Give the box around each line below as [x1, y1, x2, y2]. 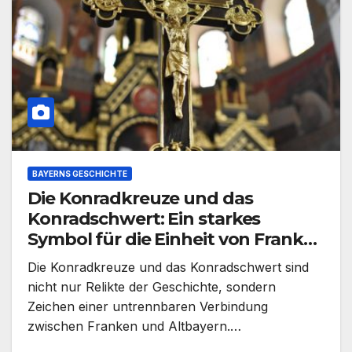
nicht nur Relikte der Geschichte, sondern [27, 279, 276, 295]
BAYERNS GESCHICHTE [32, 169, 127, 179]
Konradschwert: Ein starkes [27, 208, 261, 230]
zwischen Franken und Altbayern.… [27, 318, 241, 335]
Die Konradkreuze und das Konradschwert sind [27, 259, 309, 276]
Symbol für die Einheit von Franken [27, 229, 324, 251]
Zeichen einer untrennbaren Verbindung [27, 299, 268, 315]
